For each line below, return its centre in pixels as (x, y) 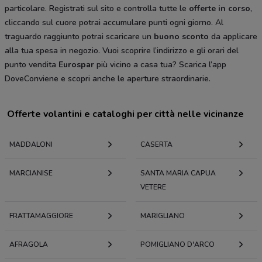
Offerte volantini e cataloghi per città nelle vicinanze (125, 114)
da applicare (233, 37)
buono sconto (181, 37)
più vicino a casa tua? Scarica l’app (160, 65)
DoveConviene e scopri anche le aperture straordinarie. (108, 79)
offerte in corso (220, 9)
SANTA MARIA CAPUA (178, 173)
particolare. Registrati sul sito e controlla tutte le (97, 9)
